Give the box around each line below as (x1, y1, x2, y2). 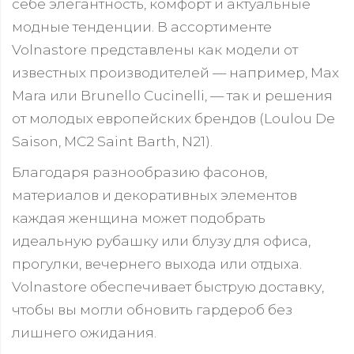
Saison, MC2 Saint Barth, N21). (12, 132, 213, 149)
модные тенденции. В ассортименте (12, 17, 272, 35)
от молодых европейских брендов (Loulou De (12, 109, 335, 126)
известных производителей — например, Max (12, 63, 339, 81)
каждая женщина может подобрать (12, 209, 265, 226)
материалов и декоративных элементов (12, 186, 297, 203)
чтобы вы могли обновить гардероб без (12, 300, 292, 318)
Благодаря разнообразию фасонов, (12, 163, 267, 180)
